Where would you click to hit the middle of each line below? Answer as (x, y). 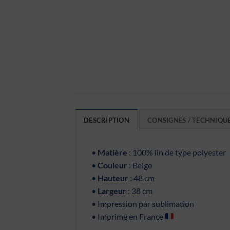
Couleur (112, 165)
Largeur (112, 190)
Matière (112, 152)
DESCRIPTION (107, 120)
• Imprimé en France (128, 216)
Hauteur (113, 178)
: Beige (140, 165)
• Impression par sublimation (143, 203)
